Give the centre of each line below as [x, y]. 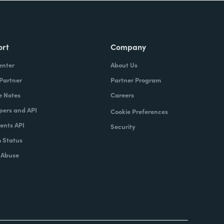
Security [123, 126]
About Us [124, 65]
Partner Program [135, 80]
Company [128, 46]
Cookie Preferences [139, 111]
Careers [122, 95]
